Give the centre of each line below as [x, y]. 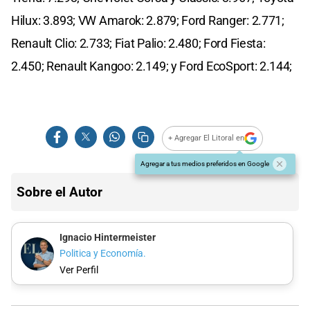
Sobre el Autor [60, 192]
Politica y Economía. [102, 254]
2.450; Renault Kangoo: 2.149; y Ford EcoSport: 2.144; [152, 66]
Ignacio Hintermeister [107, 237]
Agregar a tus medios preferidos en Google [205, 163]
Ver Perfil [79, 270]
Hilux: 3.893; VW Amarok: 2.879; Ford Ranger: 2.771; [148, 20]
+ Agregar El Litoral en [207, 138]
